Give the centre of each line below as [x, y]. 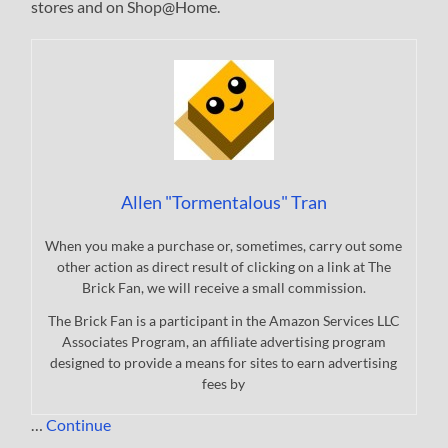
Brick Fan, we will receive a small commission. [223, 288]
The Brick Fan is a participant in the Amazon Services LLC [223, 321]
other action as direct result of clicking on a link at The [223, 267]
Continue [79, 425]
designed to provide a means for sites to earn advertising [224, 363]
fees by [224, 384]
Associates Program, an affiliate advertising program [223, 342]
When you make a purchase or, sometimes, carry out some [224, 246]
